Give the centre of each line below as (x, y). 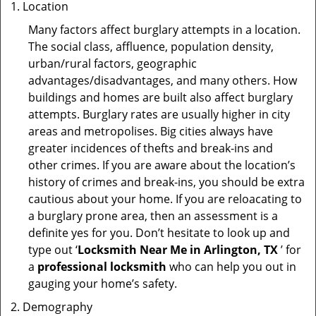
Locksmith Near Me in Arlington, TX (178, 250)
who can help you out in (231, 267)
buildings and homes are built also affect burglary (160, 97)
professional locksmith (102, 267)
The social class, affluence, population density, (151, 47)
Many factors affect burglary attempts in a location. (164, 30)
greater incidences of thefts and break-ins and (151, 148)
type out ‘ (53, 250)
